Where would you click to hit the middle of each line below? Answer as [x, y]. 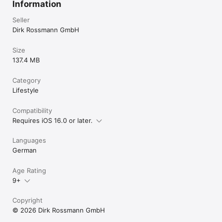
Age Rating [29, 170]
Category [27, 80]
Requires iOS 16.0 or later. [53, 120]
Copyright [28, 200]
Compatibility [32, 110]
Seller [21, 20]
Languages [29, 140]
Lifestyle [26, 90]
